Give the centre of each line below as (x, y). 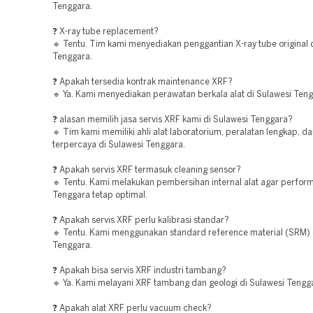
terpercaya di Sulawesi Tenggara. (119, 145)
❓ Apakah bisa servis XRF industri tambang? (139, 271)
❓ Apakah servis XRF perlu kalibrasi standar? (141, 220)
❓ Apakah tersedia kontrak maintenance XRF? (143, 82)
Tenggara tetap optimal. (100, 195)
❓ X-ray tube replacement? (105, 32)
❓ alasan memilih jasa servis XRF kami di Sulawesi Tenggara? (173, 120)
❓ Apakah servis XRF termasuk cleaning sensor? (147, 170)
